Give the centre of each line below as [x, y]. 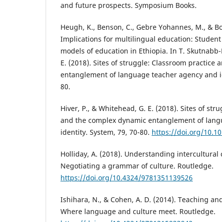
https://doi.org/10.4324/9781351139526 [127, 177]
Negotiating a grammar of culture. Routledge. [137, 166]
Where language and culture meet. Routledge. [138, 211]
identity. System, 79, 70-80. [106, 132]
